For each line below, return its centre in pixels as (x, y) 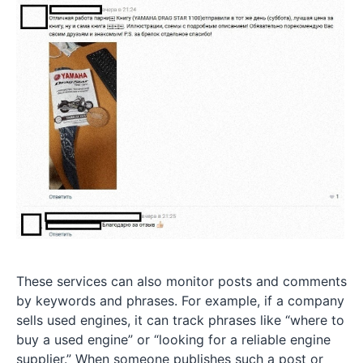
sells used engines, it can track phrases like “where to (180, 320)
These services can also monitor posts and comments (181, 281)
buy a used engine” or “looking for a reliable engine (173, 339)
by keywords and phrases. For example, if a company (180, 300)
